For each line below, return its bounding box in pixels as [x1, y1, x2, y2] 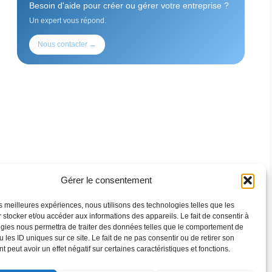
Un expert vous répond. [29, 16, 106, 25]
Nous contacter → [38, 40, 97, 49]
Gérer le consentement [60, 175, 152, 185]
